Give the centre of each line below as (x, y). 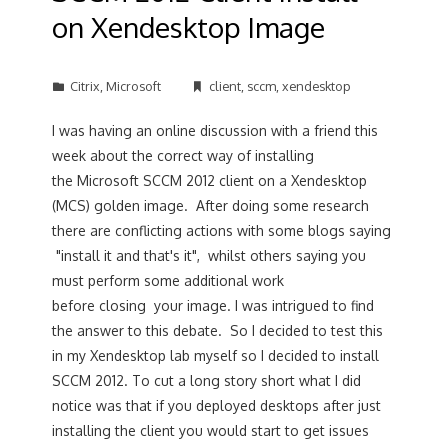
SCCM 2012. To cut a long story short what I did (207, 380)
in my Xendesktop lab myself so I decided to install (216, 355)
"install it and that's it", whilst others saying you (209, 255)
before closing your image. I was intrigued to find (213, 305)
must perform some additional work (168, 280)
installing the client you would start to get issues (211, 430)
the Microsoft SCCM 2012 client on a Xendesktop (210, 180)
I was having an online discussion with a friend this (215, 130)
